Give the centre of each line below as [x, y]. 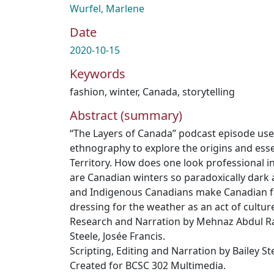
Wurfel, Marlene [107, 9]
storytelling [209, 92]
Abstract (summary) [126, 115]
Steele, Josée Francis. [117, 236]
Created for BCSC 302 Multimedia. [148, 265]
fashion [87, 92]
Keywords [98, 74]
